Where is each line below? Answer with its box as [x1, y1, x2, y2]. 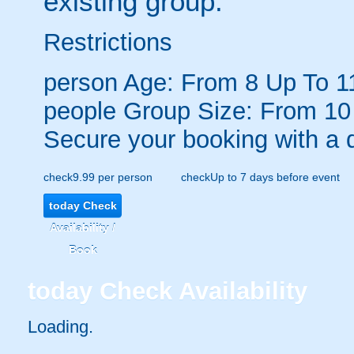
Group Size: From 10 [116, 97, 351, 124]
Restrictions [43, 28, 172, 55]
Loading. [28, 317, 93, 337]
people [43, 97, 116, 124]
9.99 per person [73, 171, 153, 183]
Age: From [118, 69, 245, 96]
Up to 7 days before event [210, 171, 340, 183]
